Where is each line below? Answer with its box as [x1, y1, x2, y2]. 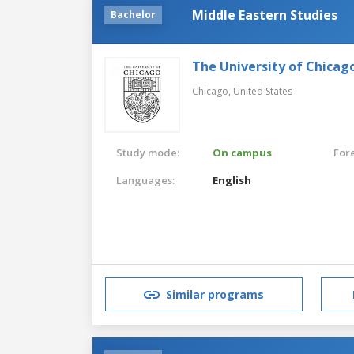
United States [233, 84, 292, 98]
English [213, 172, 252, 187]
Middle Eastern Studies [192, 6, 337, 24]
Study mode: [116, 145, 179, 160]
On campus [213, 145, 273, 160]
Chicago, [192, 84, 233, 98]
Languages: [116, 172, 175, 187]
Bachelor [111, 7, 156, 21]
